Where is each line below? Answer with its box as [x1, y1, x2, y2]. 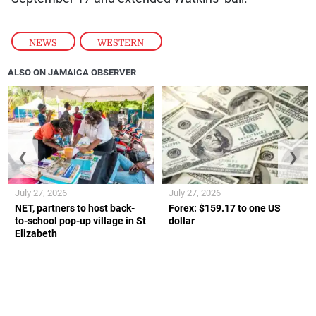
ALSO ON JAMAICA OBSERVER [8, 67, 137, 78]
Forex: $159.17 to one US [169, 202, 281, 214]
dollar [169, 214, 195, 226]
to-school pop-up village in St [15, 214, 147, 226]
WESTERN [97, 37, 145, 48]
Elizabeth [15, 227, 58, 239]
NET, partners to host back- [15, 202, 135, 214]
